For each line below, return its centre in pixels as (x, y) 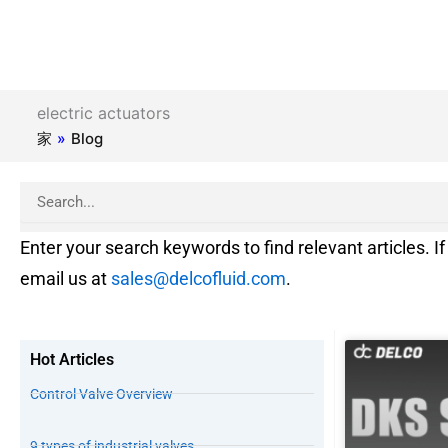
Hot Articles (72, 359)
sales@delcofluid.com (198, 278)
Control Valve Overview (101, 393)
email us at (65, 278)
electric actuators (103, 113)
